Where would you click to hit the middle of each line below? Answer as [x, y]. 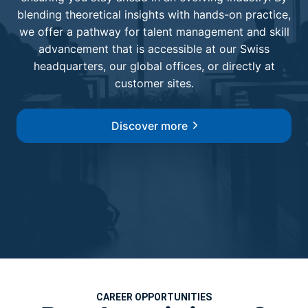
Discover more [149, 125]
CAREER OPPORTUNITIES [154, 297]
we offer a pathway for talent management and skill [154, 31]
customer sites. [154, 83]
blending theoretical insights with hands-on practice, [154, 14]
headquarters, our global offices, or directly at [154, 66]
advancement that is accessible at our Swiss [154, 48]
